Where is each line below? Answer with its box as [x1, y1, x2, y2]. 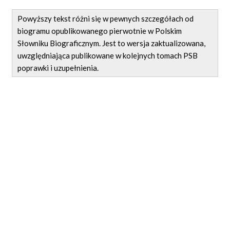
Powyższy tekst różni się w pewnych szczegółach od [17, 13, 194, 23]
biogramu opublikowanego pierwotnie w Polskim [17, 26, 182, 35]
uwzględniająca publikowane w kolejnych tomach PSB [17, 50, 198, 60]
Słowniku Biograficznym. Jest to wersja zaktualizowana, [17, 38, 206, 48]
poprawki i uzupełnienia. [17, 63, 101, 72]
